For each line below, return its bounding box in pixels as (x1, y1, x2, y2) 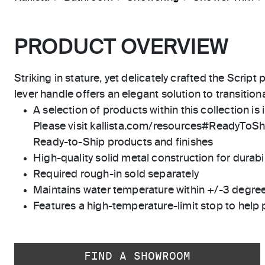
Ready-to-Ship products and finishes (33, 137, 214, 148)
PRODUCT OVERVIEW (14, 37, 228, 59)
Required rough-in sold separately (33, 169, 199, 180)
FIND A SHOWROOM (84, 250, 190, 262)
